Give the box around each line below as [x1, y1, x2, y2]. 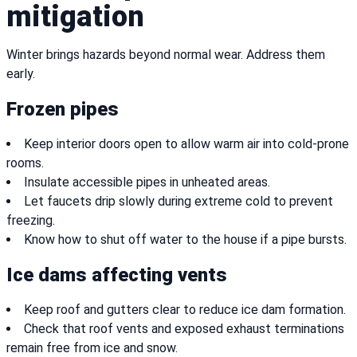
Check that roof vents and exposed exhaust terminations [24, 321, 344, 337]
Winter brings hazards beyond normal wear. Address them [6, 47, 325, 63]
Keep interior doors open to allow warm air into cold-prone [24, 136, 349, 152]
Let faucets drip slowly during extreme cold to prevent [24, 194, 333, 210]
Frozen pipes [6, 98, 119, 121]
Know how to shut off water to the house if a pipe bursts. [24, 232, 347, 248]
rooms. [6, 155, 44, 171]
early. [6, 66, 35, 82]
